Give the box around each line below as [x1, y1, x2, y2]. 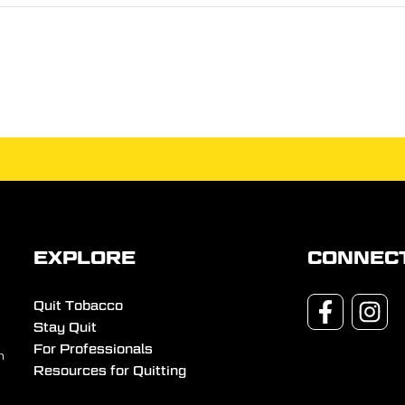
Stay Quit [33, 320, 98, 335]
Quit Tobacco [33, 298, 124, 314]
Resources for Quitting [33, 363, 187, 379]
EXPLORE [33, 247, 137, 269]
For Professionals [33, 342, 154, 357]
